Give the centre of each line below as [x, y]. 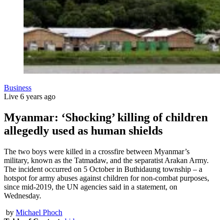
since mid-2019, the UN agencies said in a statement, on [91, 187]
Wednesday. [23, 195]
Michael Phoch [39, 212]
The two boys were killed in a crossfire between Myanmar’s [97, 151]
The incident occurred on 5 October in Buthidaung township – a [103, 169]
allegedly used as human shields [83, 130]
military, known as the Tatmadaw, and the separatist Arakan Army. [106, 160]
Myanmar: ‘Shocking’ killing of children [106, 117]
